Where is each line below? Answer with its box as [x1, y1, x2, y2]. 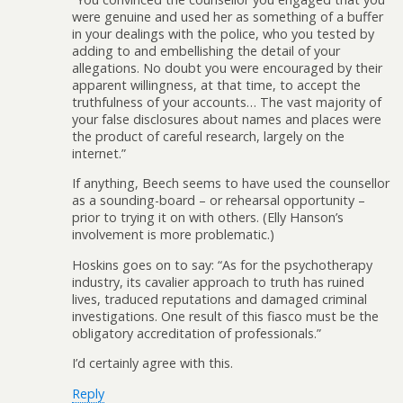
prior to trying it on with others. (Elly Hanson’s [72, 209, 344, 227]
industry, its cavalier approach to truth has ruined [72, 273, 364, 291]
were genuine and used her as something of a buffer [72, 8, 383, 25]
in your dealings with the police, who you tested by [72, 25, 374, 42]
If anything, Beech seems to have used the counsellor [72, 175, 390, 193]
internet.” [72, 145, 126, 162]
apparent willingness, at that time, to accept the [72, 76, 361, 94]
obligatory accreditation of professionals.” [72, 324, 321, 342]
